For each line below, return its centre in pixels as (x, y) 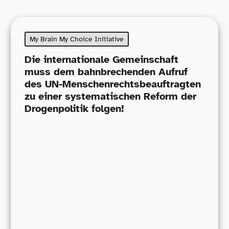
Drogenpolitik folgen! (74, 108)
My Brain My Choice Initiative (76, 39)
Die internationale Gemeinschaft (101, 59)
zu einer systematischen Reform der (110, 96)
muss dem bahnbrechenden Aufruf (106, 72)
